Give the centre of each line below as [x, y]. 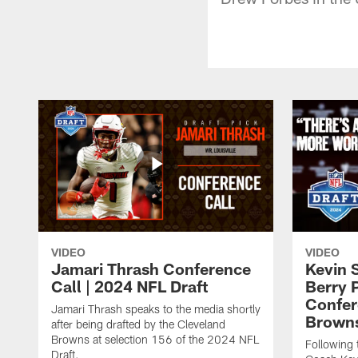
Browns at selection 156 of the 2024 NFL [155, 339]
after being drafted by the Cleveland [138, 324]
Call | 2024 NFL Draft [129, 286]
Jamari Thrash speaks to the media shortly [156, 308]
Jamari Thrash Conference [151, 268]
